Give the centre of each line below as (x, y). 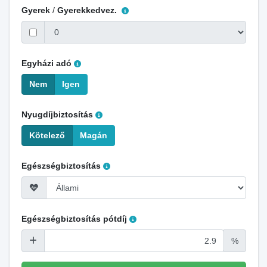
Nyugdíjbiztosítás (57, 114)
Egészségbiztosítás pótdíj (74, 219)
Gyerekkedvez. (88, 10)
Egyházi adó (46, 63)
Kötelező (47, 135)
